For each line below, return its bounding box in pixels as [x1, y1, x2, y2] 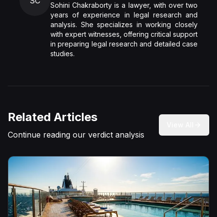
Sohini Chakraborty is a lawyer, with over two [50, 1, 198, 9]
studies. [50, 49, 75, 58]
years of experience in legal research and [50, 11, 198, 19]
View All [167, 121, 194, 129]
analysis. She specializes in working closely [50, 20, 198, 29]
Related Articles [8, 110, 97, 124]
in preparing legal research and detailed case [50, 40, 198, 48]
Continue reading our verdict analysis [8, 130, 144, 139]
